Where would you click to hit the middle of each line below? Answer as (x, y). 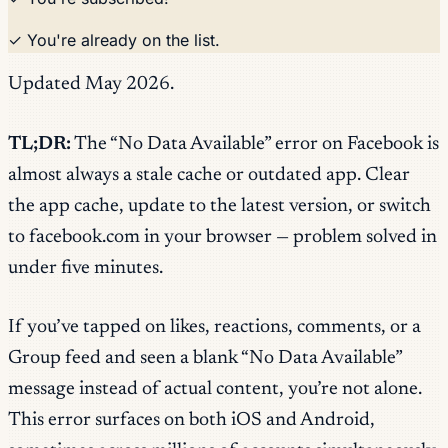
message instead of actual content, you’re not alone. (215, 390)
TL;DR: (39, 144)
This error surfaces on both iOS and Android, (191, 421)
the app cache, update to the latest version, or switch (219, 206)
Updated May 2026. (91, 84)
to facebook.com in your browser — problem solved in (222, 237)
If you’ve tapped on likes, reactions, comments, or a (214, 328)
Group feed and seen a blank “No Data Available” (205, 359)
